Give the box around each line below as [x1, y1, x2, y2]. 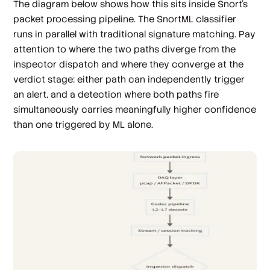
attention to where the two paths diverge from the [13, 43, 236, 55]
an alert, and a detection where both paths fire [13, 89, 219, 101]
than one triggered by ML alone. [13, 119, 154, 131]
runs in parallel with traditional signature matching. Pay [13, 28, 256, 40]
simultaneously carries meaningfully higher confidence [13, 104, 257, 116]
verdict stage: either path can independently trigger [13, 74, 245, 86]
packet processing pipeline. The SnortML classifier [13, 13, 237, 25]
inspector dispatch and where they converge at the [13, 58, 244, 71]
